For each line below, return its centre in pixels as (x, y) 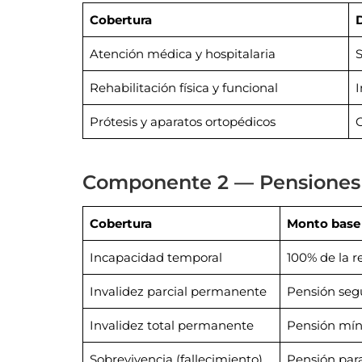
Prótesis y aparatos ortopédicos (182, 122)
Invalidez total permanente (171, 326)
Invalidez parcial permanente (178, 292)
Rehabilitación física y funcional (183, 88)
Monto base (323, 224)
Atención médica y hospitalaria (182, 54)
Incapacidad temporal (156, 258)
